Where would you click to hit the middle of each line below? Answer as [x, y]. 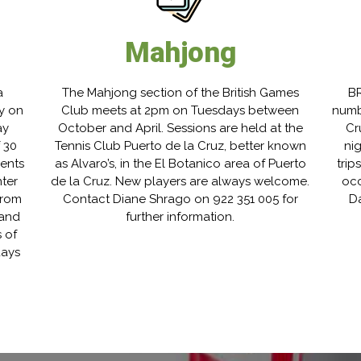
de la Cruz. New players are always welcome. [180, 182]
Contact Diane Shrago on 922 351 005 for [180, 199]
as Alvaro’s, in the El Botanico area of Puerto [180, 164]
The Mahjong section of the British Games [180, 93]
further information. [180, 217]
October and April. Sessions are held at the [180, 129]
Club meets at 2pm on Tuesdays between [180, 111]
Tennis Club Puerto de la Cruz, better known [180, 146]
